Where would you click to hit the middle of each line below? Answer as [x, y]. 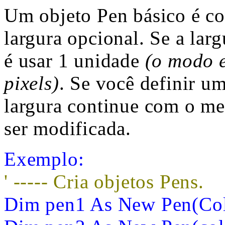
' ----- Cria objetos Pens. [104, 182]
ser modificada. [68, 128]
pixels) [32, 83]
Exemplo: [44, 159]
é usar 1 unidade [75, 61]
